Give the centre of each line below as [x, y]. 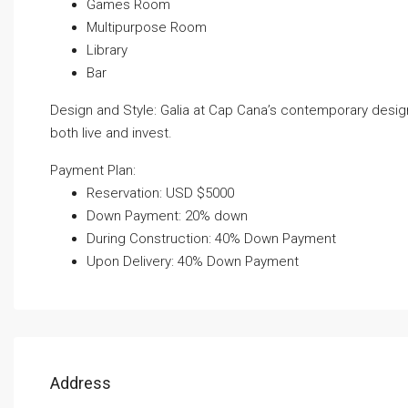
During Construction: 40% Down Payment [211, 239]
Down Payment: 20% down [167, 216]
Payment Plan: [93, 171]
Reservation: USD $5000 [160, 194]
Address [81, 383]
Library [107, 51]
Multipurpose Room [147, 28]
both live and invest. [111, 133]
